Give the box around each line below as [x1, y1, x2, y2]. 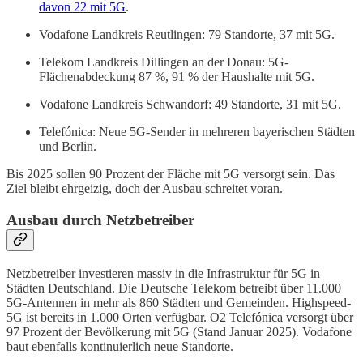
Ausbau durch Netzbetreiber [6, 211, 194, 228]
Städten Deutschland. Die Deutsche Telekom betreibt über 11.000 [6, 280, 341, 295]
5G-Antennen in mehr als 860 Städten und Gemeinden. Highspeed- [6, 295, 351, 310]
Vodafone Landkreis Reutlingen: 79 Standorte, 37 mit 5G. [39, 28, 335, 42]
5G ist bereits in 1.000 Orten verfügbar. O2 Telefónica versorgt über [6, 310, 353, 324]
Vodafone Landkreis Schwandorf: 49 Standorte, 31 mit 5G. [39, 97, 341, 112]
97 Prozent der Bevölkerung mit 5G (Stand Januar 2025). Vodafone [6, 324, 352, 339]
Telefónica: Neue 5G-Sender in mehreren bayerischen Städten [39, 125, 355, 139]
